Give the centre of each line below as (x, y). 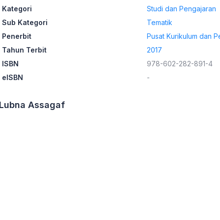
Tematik (160, 22)
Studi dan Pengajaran (181, 9)
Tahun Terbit (24, 50)
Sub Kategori (25, 22)
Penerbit (17, 36)
